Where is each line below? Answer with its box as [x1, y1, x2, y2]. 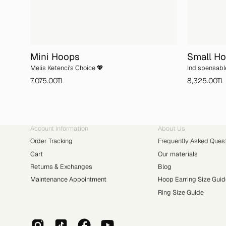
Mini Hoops [30, 50, 80, 63]
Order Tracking [30, 137, 73, 146]
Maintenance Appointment [30, 175, 106, 184]
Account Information [30, 124, 88, 133]
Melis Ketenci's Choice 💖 [30, 63, 103, 72]
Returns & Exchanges [30, 162, 92, 171]
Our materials [157, 149, 198, 158]
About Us [157, 124, 185, 133]
